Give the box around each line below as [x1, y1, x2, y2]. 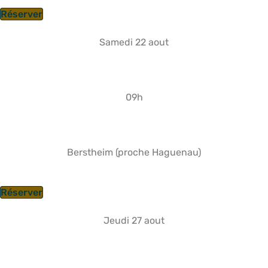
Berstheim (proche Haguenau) [67, 147, 201, 158]
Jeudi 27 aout [103, 215, 165, 226]
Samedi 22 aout [99, 36, 169, 48]
